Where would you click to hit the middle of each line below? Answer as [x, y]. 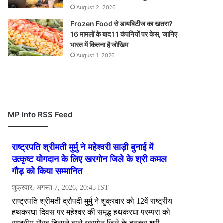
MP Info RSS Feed [40, 115]
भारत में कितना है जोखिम [100, 45]
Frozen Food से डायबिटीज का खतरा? [122, 24]
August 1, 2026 [96, 56]
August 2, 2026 [96, 8]
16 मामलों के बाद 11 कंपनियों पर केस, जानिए [124, 34]
